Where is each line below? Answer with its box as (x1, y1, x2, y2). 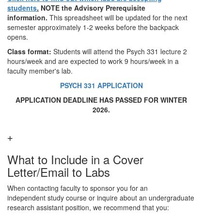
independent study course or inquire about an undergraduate (7, 193, 194, 202)
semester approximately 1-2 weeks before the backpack (7, 22, 179, 32)
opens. (7, 32, 28, 42)
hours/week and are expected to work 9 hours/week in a (7, 56, 179, 66)
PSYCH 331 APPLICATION (60, 80, 143, 90)
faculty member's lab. (7, 66, 73, 76)
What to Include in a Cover (7, 151, 143, 168)
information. (7, 13, 49, 22)
